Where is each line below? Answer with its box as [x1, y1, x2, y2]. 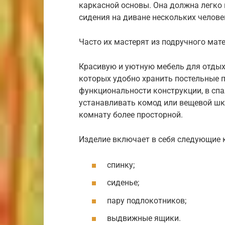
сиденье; [107, 178, 139, 188]
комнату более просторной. [79, 110, 183, 120]
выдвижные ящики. [107, 213, 181, 223]
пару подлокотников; [107, 195, 186, 205]
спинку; [107, 160, 135, 170]
